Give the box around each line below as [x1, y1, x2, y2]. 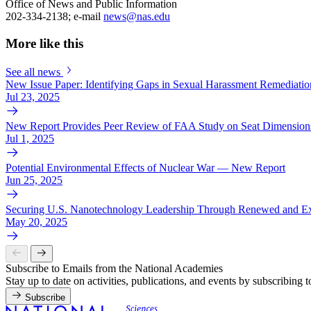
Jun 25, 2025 [6, 174, 62, 186]
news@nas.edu [103, 10, 170, 23]
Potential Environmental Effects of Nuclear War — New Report [6, 161, 285, 174]
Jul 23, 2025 [6, 90, 60, 103]
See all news [6, 65, 60, 78]
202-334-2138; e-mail [6, 10, 103, 23]
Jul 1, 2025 [6, 132, 54, 144]
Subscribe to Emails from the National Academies [6, 262, 223, 274]
